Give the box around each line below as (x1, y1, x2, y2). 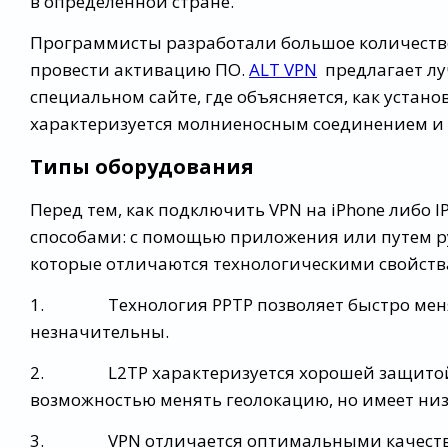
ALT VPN (249, 58, 317, 81)
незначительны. (30, 320, 169, 343)
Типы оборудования (30, 153, 254, 180)
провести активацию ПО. (30, 58, 249, 81)
